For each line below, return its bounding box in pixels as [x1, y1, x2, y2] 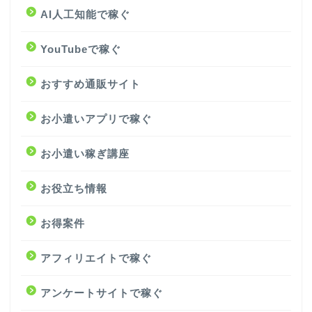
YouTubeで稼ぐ [40, 42, 121, 55]
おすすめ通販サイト [40, 77, 141, 90]
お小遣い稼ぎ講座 [40, 147, 130, 159]
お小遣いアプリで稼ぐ [40, 112, 152, 125]
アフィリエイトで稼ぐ [40, 251, 152, 264]
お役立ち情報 [40, 182, 107, 194]
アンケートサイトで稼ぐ [40, 286, 163, 299]
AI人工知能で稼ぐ [40, 8, 130, 20]
